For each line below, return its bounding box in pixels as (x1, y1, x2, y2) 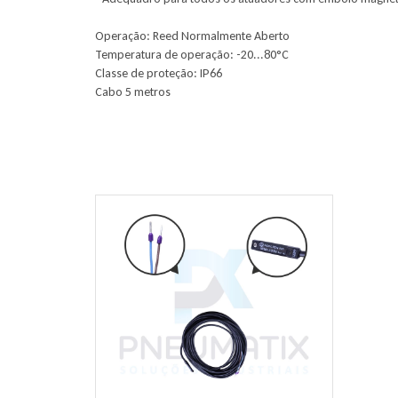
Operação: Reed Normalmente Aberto (95, 28, 290, 44)
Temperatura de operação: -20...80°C (95, 47, 289, 62)
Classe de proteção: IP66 (95, 66, 222, 81)
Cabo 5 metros (95, 84, 171, 99)
